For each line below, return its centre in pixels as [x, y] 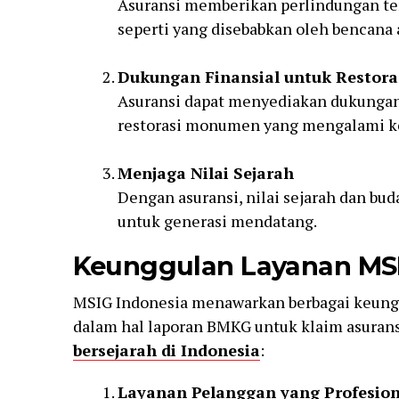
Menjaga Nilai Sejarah [205, 173]
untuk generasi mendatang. [217, 221]
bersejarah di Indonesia [166, 350]
